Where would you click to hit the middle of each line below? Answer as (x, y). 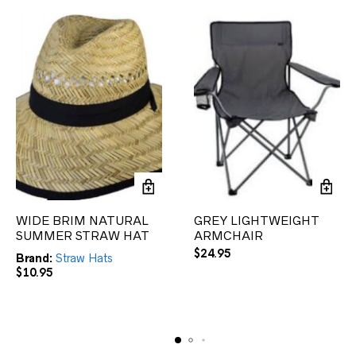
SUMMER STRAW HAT (83, 236)
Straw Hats (84, 259)
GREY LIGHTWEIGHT (257, 221)
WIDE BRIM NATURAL (82, 221)
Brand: (34, 259)
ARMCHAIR (228, 236)
